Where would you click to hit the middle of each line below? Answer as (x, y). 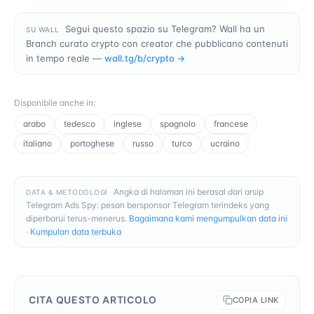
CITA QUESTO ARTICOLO (93, 300)
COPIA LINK (255, 300)
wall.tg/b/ (125, 59)
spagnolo (178, 124)
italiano (37, 144)
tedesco (80, 124)
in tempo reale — (64, 59)
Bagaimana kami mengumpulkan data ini (208, 219)
